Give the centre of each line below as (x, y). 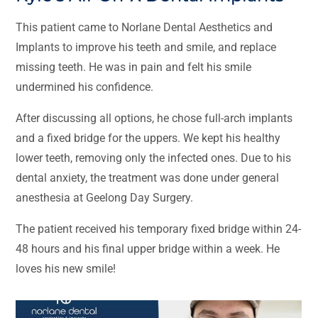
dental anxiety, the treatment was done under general (148, 178)
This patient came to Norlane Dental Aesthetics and (144, 28)
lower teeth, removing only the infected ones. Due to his (154, 158)
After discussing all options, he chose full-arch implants (154, 119)
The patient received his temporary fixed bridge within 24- (159, 229)
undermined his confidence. (85, 87)
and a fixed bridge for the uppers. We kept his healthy (148, 138)
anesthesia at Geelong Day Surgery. (105, 198)
